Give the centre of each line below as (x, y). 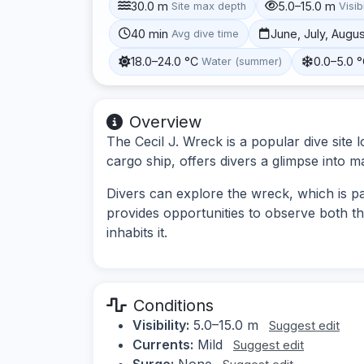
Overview (165, 121)
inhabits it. (137, 232)
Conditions (173, 305)
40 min (150, 33)
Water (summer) (242, 62)
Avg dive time (206, 33)
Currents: (163, 344)
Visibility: (161, 325)
